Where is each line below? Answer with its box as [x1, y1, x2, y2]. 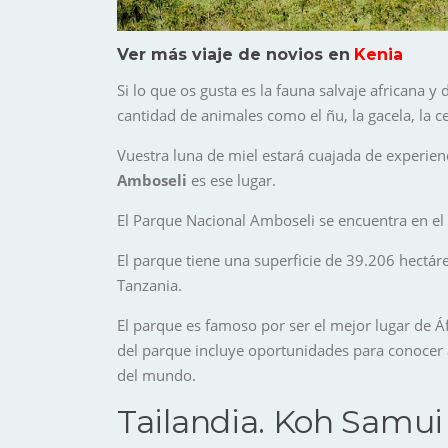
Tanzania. [117, 275, 182, 296]
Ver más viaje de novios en [117, 45, 350, 65]
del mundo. [117, 365, 196, 386]
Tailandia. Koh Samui [117, 402, 443, 442]
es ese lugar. [187, 170, 276, 191]
